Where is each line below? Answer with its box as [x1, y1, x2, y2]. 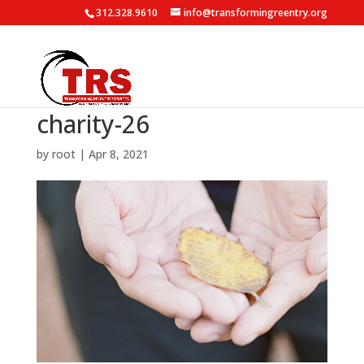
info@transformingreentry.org [184, 6, 328, 19]
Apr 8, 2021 [88, 146, 149, 162]
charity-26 [36, 107, 149, 141]
